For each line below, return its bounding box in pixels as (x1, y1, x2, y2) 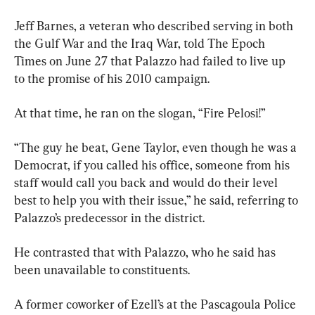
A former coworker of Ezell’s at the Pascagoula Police (14, 296, 299, 311)
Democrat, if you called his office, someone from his (14, 157, 292, 172)
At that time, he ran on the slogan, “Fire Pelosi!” (14, 105, 266, 120)
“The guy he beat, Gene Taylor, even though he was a (14, 139, 300, 155)
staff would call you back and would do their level (14, 174, 281, 190)
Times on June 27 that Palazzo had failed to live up (14, 53, 288, 68)
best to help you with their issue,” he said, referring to (14, 192, 301, 207)
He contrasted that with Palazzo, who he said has (14, 244, 278, 259)
